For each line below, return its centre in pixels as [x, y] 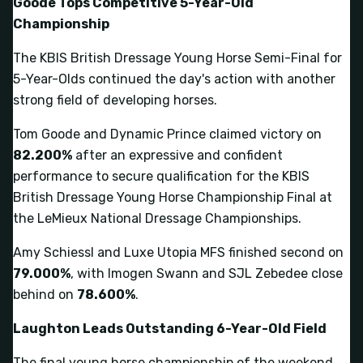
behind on [45, 294]
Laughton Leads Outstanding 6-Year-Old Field [170, 328]
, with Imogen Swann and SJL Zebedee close [207, 273]
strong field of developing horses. [115, 100]
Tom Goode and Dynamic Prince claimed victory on [167, 134]
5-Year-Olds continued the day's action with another [174, 79]
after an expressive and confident [177, 155]
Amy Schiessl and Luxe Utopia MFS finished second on [178, 252]
